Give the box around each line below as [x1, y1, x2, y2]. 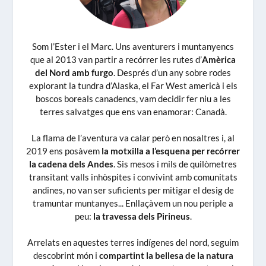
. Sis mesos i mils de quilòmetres [113, 159, 237, 170]
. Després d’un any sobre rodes [113, 67, 231, 78]
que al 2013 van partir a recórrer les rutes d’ [30, 54, 202, 65]
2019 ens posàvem [26, 145, 102, 157]
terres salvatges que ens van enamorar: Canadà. [39, 106, 227, 118]
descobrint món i [33, 250, 99, 261]
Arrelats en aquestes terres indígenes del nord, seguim [27, 237, 239, 248]
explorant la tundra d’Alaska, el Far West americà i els [28, 80, 237, 91]
